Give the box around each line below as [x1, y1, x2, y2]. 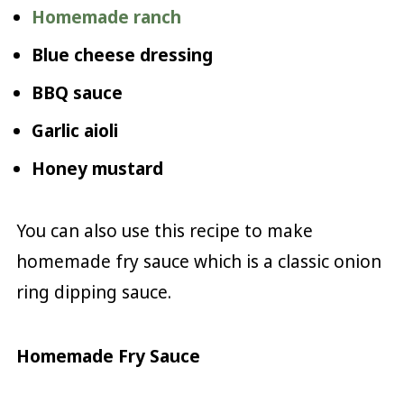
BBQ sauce [31, 80, 123, 105]
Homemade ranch [31, 5, 181, 29]
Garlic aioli [31, 118, 118, 142]
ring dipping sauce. [15, 280, 171, 304]
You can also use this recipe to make [15, 218, 313, 243]
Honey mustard [31, 156, 163, 180]
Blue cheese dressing [31, 42, 213, 67]
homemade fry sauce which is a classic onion [15, 249, 381, 273]
